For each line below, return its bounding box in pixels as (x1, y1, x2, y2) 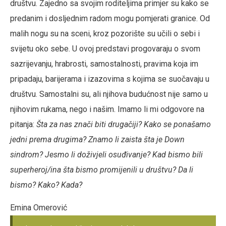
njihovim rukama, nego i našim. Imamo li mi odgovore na (10, 104, 204, 114)
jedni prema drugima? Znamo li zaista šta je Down (10, 135, 185, 144)
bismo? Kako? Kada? (10, 180, 84, 190)
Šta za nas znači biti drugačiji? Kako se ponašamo (36, 120, 211, 129)
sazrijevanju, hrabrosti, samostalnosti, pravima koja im (10, 59, 198, 69)
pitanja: (10, 120, 36, 129)
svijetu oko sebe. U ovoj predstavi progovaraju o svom (10, 44, 200, 53)
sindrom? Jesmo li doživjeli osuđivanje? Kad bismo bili (10, 150, 203, 159)
